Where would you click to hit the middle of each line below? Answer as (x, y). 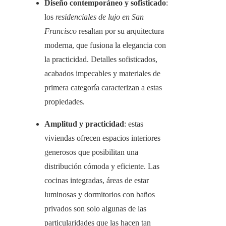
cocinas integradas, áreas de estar (97, 181)
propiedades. (65, 102)
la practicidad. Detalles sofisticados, (101, 60)
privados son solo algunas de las (95, 209)
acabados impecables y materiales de (102, 74)
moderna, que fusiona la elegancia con (105, 45)
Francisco (61, 31)
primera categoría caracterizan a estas (103, 88)
